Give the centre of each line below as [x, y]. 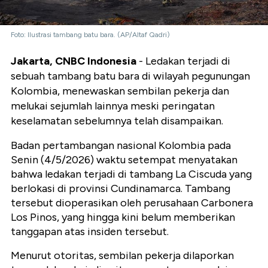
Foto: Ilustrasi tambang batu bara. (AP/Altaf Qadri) [90, 35]
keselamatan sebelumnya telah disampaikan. [117, 121]
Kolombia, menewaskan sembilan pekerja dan [120, 91]
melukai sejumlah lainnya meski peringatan [113, 106]
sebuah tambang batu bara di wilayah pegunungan [130, 76]
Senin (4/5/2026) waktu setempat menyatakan [124, 160]
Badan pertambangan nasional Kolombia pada [121, 146]
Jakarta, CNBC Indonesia [74, 61]
